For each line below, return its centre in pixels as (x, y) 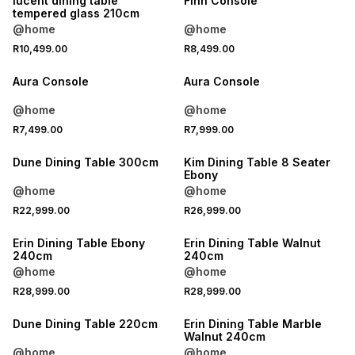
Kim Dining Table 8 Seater (257, 162)
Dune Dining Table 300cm (86, 162)
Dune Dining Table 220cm (85, 324)
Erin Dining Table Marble (252, 324)
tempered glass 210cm (121, 13)
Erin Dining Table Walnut (252, 243)
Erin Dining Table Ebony (79, 243)
